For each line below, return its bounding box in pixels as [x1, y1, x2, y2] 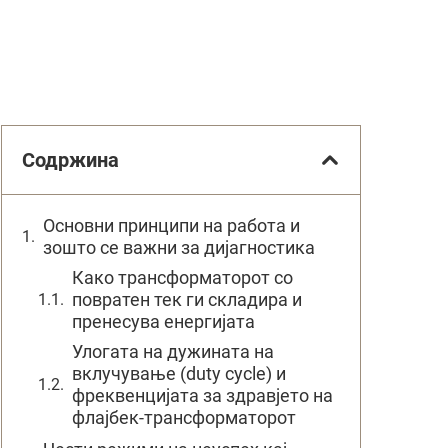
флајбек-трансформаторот [72, 407, 296, 428]
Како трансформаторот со [72, 267, 293, 288]
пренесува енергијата [72, 311, 255, 332]
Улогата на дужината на [72, 341, 274, 362]
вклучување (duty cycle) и [72, 363, 286, 384]
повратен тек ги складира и [72, 289, 302, 310]
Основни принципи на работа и [43, 215, 300, 236]
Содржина [22, 148, 119, 172]
